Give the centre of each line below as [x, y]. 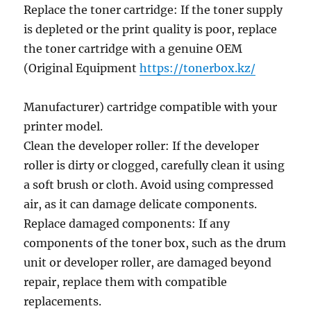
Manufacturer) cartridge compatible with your [151, 107]
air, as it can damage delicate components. [141, 204]
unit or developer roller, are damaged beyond [148, 262]
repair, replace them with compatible [126, 282]
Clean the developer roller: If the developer [142, 146]
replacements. [63, 301]
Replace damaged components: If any [127, 224]
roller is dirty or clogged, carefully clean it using [154, 165]
